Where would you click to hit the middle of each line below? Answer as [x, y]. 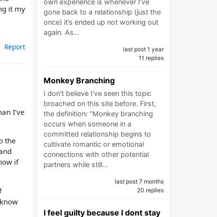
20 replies [150, 190]
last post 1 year [143, 49]
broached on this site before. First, [100, 103]
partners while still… [76, 164]
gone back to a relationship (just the [102, 12]
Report [15, 47]
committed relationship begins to [97, 134]
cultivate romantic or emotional [94, 144]
